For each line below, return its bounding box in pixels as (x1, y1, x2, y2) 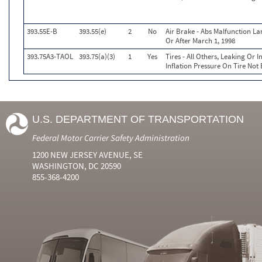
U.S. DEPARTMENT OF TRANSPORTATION (32, 113, 244, 125)
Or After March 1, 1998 (166, 36, 235, 46)
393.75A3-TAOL (27, 51, 73, 61)
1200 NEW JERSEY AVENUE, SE (32, 149, 143, 160)
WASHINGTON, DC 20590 (32, 160, 121, 171)
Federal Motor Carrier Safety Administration (32, 132, 189, 143)
